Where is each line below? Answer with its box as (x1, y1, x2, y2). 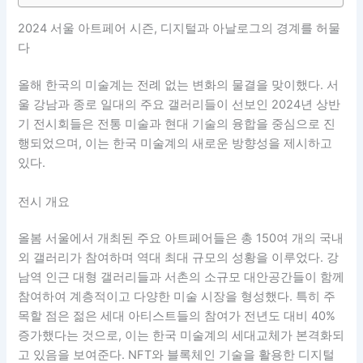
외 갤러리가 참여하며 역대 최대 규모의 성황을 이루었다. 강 (18, 250, 340, 266)
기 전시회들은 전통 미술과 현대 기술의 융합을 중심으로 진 (18, 117, 336, 132)
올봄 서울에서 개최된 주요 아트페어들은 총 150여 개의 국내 (18, 231, 344, 246)
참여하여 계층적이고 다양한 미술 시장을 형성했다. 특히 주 (18, 289, 336, 305)
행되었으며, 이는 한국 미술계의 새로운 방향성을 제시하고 (18, 136, 333, 152)
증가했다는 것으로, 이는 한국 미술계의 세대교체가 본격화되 (18, 328, 345, 344)
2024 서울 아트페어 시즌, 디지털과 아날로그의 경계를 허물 (18, 21, 341, 36)
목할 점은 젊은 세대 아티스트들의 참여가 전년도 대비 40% (18, 309, 336, 324)
